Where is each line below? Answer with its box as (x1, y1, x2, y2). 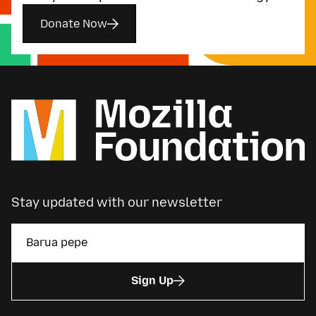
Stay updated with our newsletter (11, 195, 222, 211)
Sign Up (131, 274, 174, 288)
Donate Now (40, 16, 107, 30)
